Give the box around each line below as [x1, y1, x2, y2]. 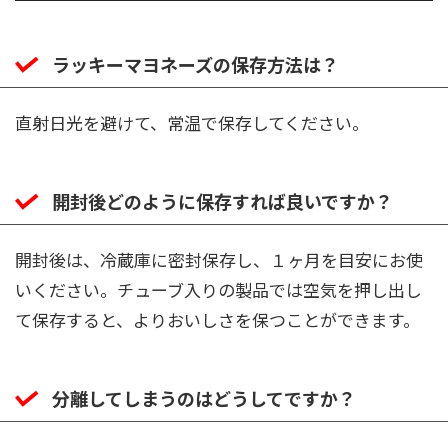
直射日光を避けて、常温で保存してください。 [15, 110, 369, 136]
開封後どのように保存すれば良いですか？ [52, 188, 393, 215]
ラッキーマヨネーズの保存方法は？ [52, 51, 339, 78]
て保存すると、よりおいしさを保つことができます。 [15, 307, 420, 333]
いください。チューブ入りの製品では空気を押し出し [15, 277, 422, 303]
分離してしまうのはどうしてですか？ [52, 385, 356, 412]
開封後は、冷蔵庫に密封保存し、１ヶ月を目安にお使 [15, 247, 423, 273]
